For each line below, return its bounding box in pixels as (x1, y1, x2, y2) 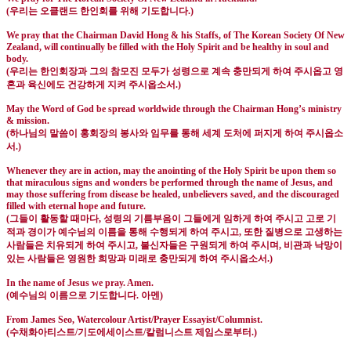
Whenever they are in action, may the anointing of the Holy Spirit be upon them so (6, 165, 336, 177)
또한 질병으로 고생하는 (244, 226, 342, 238)
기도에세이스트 (78, 327, 143, 338)
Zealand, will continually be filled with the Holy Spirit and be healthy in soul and (6, 42, 329, 53)
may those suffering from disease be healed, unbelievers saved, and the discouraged (6, 189, 339, 201)
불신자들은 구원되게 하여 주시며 (140, 240, 279, 251)
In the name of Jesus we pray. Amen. (6, 277, 154, 289)
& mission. (6, 115, 49, 127)
